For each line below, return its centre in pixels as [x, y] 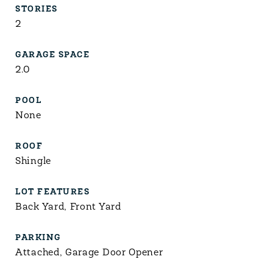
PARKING [38, 238]
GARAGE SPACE [52, 55]
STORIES [37, 9]
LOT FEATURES [52, 192]
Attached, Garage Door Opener [89, 253]
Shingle [33, 161]
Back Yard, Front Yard [68, 207]
